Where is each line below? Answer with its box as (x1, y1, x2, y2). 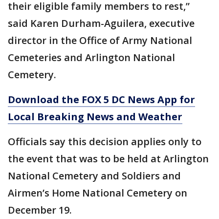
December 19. (8, 203, 72, 217)
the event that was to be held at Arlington (8, 152, 209, 166)
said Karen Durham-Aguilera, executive (8, 17, 195, 30)
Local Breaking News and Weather (8, 110, 182, 124)
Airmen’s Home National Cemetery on (8, 186, 187, 200)
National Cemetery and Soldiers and (8, 169, 181, 183)
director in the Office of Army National (8, 34, 192, 47)
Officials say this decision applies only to (8, 135, 201, 149)
